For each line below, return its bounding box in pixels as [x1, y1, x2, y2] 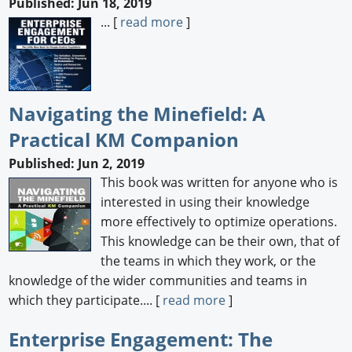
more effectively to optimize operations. [101, 213, 338, 231]
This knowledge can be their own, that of [101, 233, 340, 251]
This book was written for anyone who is [101, 174, 339, 192]
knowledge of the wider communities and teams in [9, 272, 308, 290]
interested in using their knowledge [101, 193, 310, 211]
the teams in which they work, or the [101, 252, 317, 270]
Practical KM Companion [9, 126, 240, 153]
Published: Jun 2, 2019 [9, 155, 145, 173]
